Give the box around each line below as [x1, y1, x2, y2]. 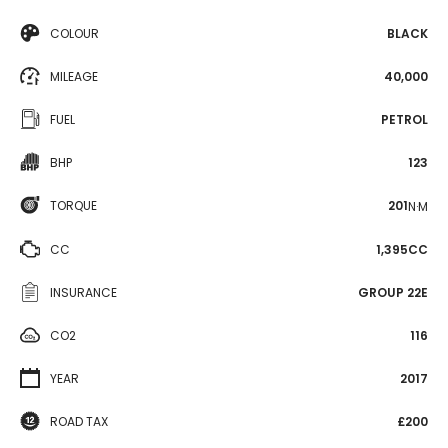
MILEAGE [50, 68, 98, 85]
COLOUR [50, 25, 99, 42]
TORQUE [50, 197, 97, 214]
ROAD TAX [50, 412, 108, 430]
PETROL [381, 111, 428, 128]
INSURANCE [50, 283, 117, 301]
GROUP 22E [358, 283, 428, 301]
